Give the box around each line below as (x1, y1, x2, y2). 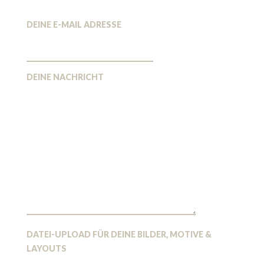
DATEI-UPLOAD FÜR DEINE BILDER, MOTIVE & (26, 229, 212, 239)
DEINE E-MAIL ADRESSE (26, 19, 121, 29)
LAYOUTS (26, 243, 67, 253)
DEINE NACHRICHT (26, 71, 104, 82)
